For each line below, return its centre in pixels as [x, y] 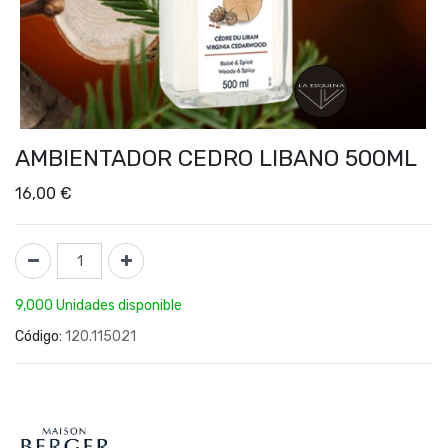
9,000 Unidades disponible [98, 305]
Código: [38, 336]
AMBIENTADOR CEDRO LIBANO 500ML [216, 158]
